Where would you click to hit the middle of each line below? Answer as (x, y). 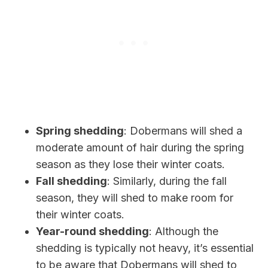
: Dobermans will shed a (183, 130)
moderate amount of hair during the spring (140, 147)
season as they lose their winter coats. (130, 164)
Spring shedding (80, 130)
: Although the (184, 231)
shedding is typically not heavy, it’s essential (145, 248)
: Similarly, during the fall (167, 181)
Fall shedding (71, 181)
